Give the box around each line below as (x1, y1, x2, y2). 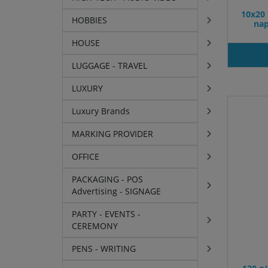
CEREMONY (72, 220, 118, 232)
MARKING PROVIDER (72, 128, 154, 140)
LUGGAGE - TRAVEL (72, 60, 148, 72)
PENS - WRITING (72, 243, 136, 255)
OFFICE (72, 151, 100, 163)
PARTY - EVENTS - (72, 208, 141, 220)
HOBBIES (72, 14, 108, 26)
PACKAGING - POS (72, 173, 144, 185)
